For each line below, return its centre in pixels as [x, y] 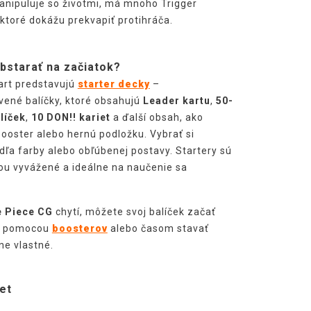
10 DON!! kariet [70, 117]
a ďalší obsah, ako [157, 117]
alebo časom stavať [158, 228]
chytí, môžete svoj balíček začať [134, 211]
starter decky [114, 84]
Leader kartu [176, 100]
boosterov [79, 228]
